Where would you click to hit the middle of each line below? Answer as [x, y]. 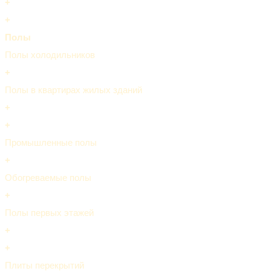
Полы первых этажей [49, 212]
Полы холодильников [50, 54]
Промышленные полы [51, 142]
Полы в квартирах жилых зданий [73, 90]
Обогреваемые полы [48, 177]
